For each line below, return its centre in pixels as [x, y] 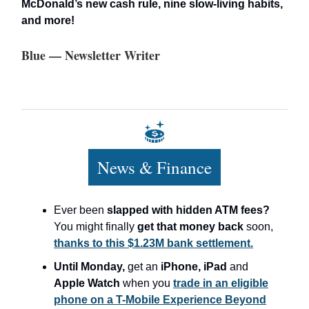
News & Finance [154, 167]
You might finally [96, 226]
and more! [48, 20]
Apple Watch [88, 283]
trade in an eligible [221, 283]
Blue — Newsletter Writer [91, 55]
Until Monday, [91, 266]
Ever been [80, 210]
